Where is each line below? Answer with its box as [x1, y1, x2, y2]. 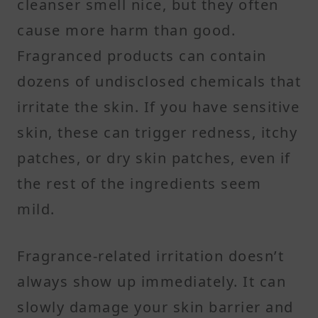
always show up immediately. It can [17, 271, 286, 291]
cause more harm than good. [17, 20, 236, 40]
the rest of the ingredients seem [17, 173, 261, 193]
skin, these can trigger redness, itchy [17, 122, 297, 142]
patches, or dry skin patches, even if [17, 148, 291, 168]
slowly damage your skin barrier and [17, 297, 294, 317]
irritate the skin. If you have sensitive [17, 97, 300, 116]
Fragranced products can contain [17, 45, 267, 65]
